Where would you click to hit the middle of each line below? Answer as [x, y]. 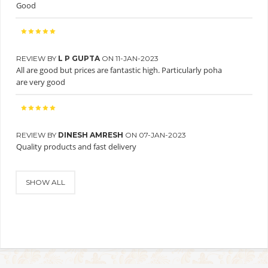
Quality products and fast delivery [76, 147]
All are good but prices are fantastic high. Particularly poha [119, 70]
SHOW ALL [45, 182]
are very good [41, 82]
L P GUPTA [80, 59]
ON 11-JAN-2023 [130, 59]
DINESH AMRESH [92, 135]
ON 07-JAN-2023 [156, 135]
